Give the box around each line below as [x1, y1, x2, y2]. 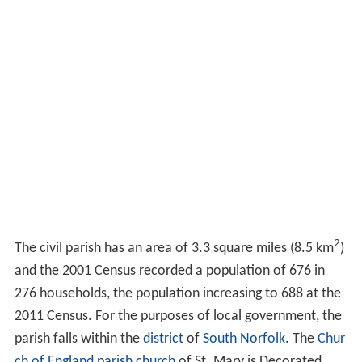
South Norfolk [202, 330, 285, 347]
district [142, 330, 183, 347]
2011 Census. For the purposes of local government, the [14, 308, 342, 324]
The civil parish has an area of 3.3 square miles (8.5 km [14, 240, 334, 256]
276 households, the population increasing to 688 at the [14, 285, 341, 301]
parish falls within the [14, 330, 143, 347]
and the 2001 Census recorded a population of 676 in [14, 263, 325, 279]
